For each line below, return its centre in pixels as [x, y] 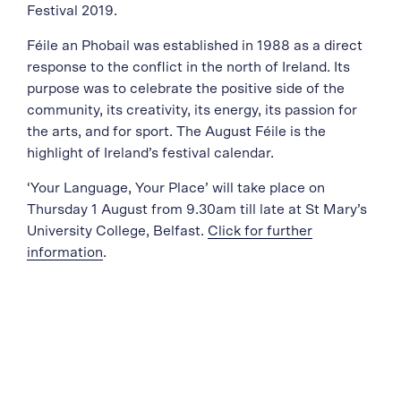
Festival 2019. [72, 11]
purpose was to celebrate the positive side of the [186, 89]
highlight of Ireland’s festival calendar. [150, 154]
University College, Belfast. [117, 231]
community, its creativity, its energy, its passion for [192, 111]
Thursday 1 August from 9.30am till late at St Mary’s [197, 210]
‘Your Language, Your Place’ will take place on [176, 188]
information [65, 253]
